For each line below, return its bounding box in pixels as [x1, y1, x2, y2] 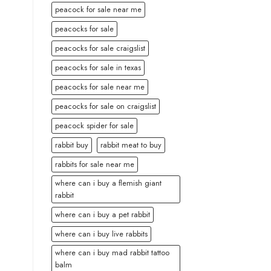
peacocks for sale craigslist [54, 42, 145, 54]
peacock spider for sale [54, 120, 134, 132]
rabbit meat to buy [100, 139, 162, 151]
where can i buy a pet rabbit [54, 209, 150, 221]
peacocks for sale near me [54, 81, 145, 93]
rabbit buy [54, 139, 88, 151]
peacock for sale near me [54, 4, 142, 16]
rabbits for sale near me [54, 158, 134, 171]
